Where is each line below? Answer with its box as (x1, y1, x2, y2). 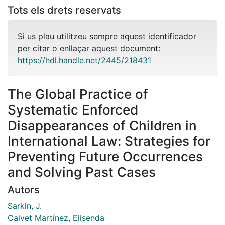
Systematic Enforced (8, 101, 138, 118)
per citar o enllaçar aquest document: (18, 43, 160, 53)
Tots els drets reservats (8, 4, 121, 16)
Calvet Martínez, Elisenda (8, 212, 104, 223)
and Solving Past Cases (8, 164, 156, 180)
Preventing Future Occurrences (8, 148, 203, 164)
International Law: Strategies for (8, 133, 210, 149)
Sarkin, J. (8, 200, 42, 211)
